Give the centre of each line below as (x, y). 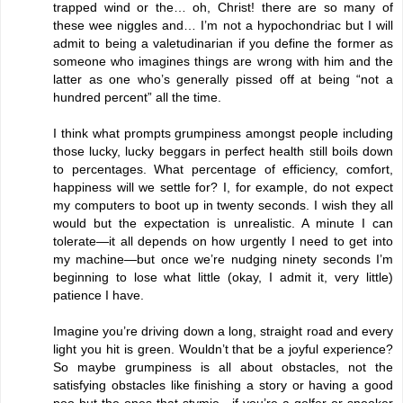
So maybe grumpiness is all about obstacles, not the (223, 367)
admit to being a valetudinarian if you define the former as (223, 43)
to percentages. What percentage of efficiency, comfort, (223, 169)
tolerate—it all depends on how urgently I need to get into (223, 241)
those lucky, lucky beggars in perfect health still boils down (223, 151)
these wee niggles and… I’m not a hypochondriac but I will (223, 25)
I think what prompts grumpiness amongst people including (223, 133)
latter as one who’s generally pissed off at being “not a (223, 79)
